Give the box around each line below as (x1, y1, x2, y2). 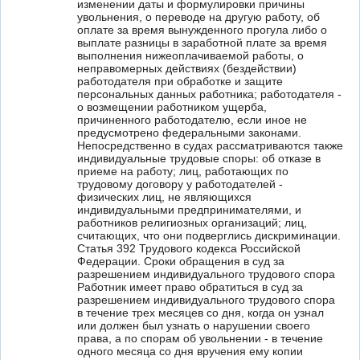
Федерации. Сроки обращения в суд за (77, 255, 284, 268)
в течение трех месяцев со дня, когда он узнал (77, 306, 324, 319)
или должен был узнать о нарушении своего (77, 319, 310, 332)
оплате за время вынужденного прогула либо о (77, 23, 327, 36)
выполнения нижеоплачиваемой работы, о (77, 49, 304, 62)
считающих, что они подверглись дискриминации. (77, 229, 341, 242)
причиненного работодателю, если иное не (77, 113, 307, 126)
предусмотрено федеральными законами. (77, 126, 301, 139)
